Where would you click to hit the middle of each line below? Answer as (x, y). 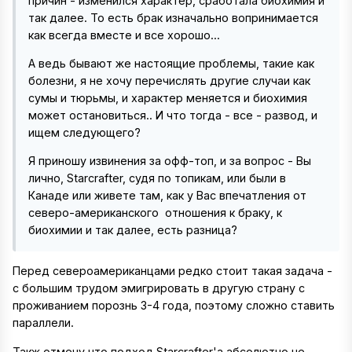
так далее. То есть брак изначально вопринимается (173, 17)
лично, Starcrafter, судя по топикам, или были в (157, 178)
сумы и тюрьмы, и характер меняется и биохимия (168, 97)
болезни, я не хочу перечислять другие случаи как (169, 80)
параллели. (43, 323)
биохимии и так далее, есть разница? (136, 230)
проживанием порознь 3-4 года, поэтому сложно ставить (174, 306)
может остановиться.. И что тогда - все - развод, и (173, 115)
